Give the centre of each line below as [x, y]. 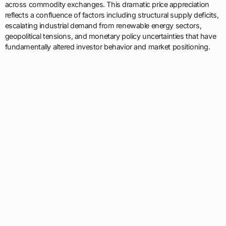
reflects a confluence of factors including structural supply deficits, [112, 15]
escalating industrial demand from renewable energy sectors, [103, 25]
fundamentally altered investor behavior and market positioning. [107, 47]
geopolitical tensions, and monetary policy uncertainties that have [110, 36]
